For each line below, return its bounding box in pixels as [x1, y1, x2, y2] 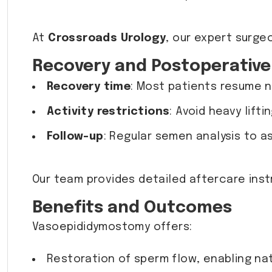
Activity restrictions [47, 106, 170, 118]
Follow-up [47, 131, 104, 143]
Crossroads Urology [48, 33, 166, 44]
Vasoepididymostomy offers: [32, 222, 192, 233]
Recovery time [47, 81, 131, 93]
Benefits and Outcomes [32, 200, 232, 217]
